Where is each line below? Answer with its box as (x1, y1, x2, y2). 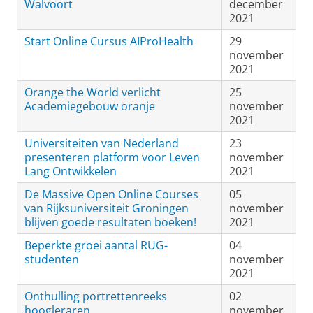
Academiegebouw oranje (24, 99, 155, 114)
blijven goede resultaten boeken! (24, 214, 196, 230)
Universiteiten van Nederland (24, 136, 179, 151)
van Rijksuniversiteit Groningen (24, 201, 189, 216)
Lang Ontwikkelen (24, 163, 117, 179)
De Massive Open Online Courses (24, 187, 198, 202)
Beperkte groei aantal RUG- (24, 238, 168, 253)
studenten (24, 252, 79, 267)
